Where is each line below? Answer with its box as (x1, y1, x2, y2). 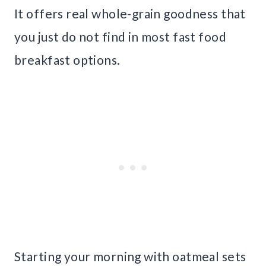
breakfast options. (14, 52, 121, 68)
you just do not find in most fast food (14, 29, 226, 45)
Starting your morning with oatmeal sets (14, 249, 246, 264)
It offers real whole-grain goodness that (14, 6, 246, 21)
